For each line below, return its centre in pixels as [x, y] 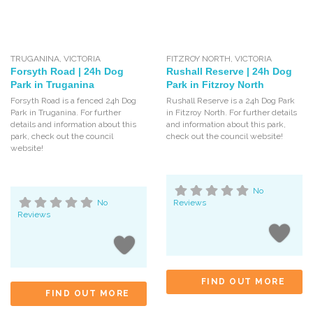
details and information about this [73, 125]
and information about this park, [226, 125]
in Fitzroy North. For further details [231, 113]
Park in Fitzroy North [215, 85]
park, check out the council [62, 137]
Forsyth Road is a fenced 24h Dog [74, 101]
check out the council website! [224, 137]
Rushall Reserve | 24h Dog [229, 72]
